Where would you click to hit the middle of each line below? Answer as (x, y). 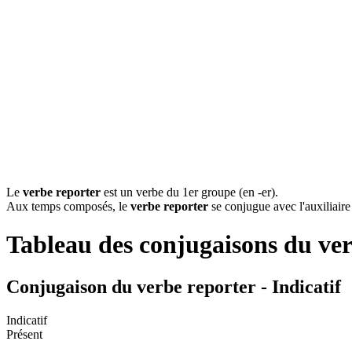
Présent (24, 334)
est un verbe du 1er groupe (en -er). (191, 192)
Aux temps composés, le (68, 206)
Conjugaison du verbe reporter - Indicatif (174, 286)
